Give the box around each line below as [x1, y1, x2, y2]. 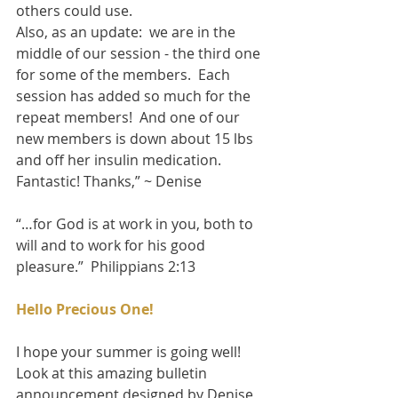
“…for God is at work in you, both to [16, 213, 257, 234]
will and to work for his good [16, 235, 209, 255]
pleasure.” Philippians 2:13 [16, 256, 199, 276]
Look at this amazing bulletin [16, 362, 211, 383]
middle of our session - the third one [16, 43, 264, 63]
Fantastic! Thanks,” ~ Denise [16, 171, 205, 191]
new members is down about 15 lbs [16, 128, 257, 148]
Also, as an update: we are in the [16, 21, 239, 42]
